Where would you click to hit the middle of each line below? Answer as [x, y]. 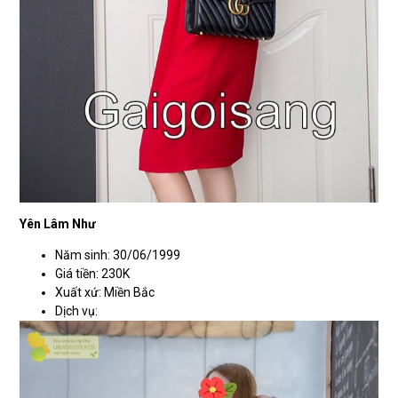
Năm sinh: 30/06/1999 [118, 255]
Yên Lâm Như [58, 223]
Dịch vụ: [77, 311]
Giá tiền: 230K [93, 274]
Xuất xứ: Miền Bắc [105, 293]
